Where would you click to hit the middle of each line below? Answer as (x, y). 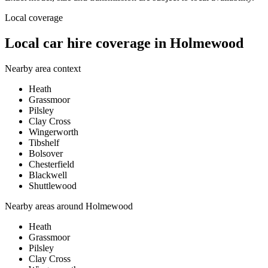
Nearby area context (43, 68)
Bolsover (46, 153)
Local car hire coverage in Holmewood (124, 43)
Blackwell (48, 175)
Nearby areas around (45, 206)
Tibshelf (44, 142)
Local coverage (34, 17)
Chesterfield (51, 164)
